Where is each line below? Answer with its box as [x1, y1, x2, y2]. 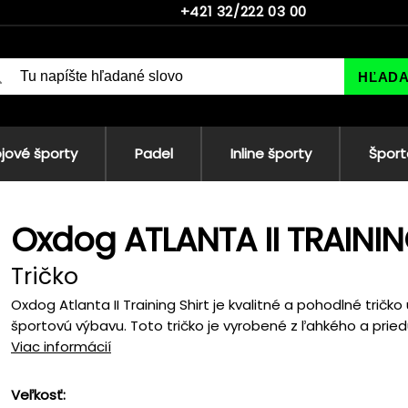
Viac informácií [11, 337, 111, 356]
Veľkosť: [11, 385, 66, 404]
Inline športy [229, 144, 311, 163]
